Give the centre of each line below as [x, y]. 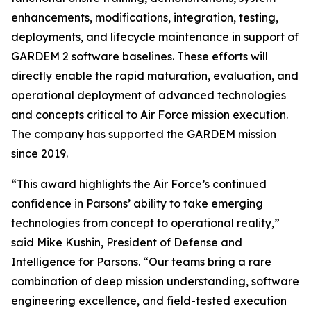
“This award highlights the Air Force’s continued [139, 184]
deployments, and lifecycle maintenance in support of [155, 37]
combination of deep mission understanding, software [155, 281]
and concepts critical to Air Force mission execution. [150, 115]
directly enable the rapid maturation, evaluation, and [155, 76]
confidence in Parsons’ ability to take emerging [137, 203]
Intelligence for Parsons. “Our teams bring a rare [141, 262]
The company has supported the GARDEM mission [144, 134]
